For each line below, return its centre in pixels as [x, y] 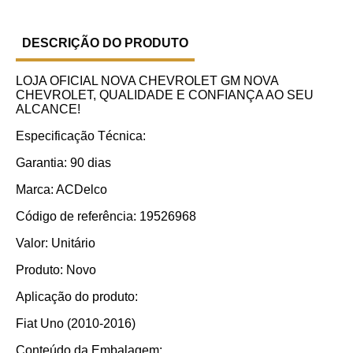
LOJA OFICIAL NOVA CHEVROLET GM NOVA [147, 80]
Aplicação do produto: [77, 296]
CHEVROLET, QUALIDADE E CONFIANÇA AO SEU [165, 95]
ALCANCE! [48, 109]
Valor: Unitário [56, 243]
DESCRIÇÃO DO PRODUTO [105, 43]
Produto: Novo [56, 269]
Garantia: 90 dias [63, 162]
